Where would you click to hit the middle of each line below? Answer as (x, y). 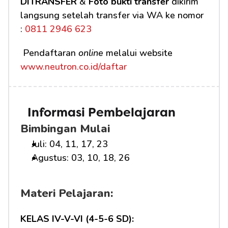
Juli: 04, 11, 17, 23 (70, 144)
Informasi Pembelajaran (102, 113)
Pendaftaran (51, 53)
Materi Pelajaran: (67, 193)
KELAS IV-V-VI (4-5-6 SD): (77, 219)
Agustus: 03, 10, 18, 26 (81, 158)
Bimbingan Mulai (65, 129)
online (91, 53)
